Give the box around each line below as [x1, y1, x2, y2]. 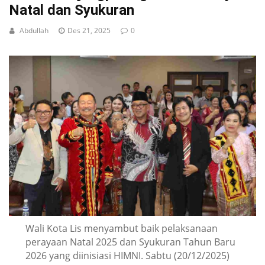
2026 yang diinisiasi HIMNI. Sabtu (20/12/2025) [25, 249, 230, 263]
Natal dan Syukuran [9, 2, 134, 18]
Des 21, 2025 [67, 25, 111, 35]
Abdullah [20, 25, 49, 35]
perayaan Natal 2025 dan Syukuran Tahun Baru [25, 235, 235, 249]
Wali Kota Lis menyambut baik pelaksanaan [25, 222, 218, 235]
